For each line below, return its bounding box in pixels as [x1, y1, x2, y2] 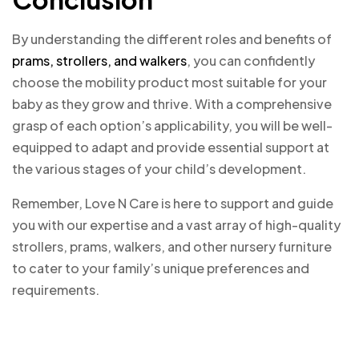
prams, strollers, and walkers [12, 52, 187, 70]
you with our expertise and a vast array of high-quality [12, 216, 341, 234]
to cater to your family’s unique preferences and [12, 260, 309, 277]
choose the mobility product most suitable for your [12, 74, 327, 91]
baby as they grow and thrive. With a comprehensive [12, 95, 332, 113]
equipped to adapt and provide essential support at [12, 139, 329, 156]
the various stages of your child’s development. [12, 160, 309, 178]
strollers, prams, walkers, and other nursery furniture [12, 238, 332, 256]
